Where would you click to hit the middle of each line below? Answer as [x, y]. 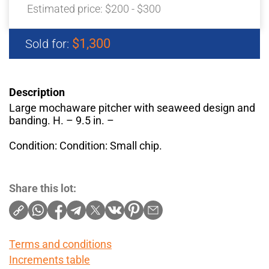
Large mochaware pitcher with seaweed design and [132, 108]
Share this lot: [43, 189]
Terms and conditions [60, 244]
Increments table [50, 260]
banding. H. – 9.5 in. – [62, 121]
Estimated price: [66, 9]
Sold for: [49, 44]
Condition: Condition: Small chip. [86, 146]
